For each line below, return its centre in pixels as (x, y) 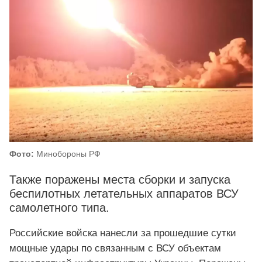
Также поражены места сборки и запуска (120, 180)
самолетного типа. (59, 208)
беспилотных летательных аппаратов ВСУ (124, 194)
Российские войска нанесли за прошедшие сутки (123, 233)
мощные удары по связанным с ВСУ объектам (115, 248)
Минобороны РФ (67, 154)
